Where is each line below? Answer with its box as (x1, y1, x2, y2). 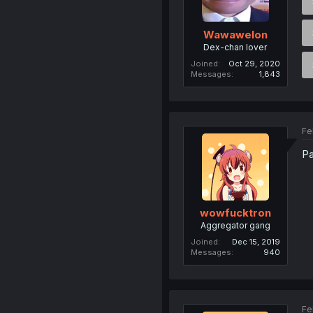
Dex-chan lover (203, 41, 268, 52)
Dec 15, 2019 (231, 237, 280, 247)
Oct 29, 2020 (228, 58, 280, 68)
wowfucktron (199, 206, 271, 220)
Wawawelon (203, 27, 268, 41)
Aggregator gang (200, 220, 270, 231)
